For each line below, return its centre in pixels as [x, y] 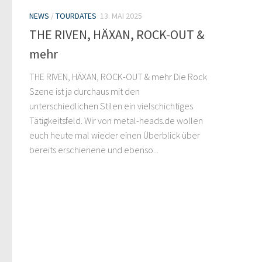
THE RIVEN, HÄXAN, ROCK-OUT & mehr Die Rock [118, 77]
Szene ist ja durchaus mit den [85, 92]
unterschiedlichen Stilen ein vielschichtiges [111, 106]
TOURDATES [76, 16]
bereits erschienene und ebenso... [94, 150]
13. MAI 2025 [121, 16]
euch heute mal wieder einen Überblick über [115, 135]
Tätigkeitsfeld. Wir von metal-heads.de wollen [116, 121]
